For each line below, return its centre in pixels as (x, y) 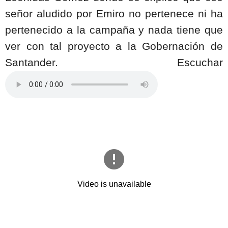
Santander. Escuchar (114, 63)
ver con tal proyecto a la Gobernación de (114, 47)
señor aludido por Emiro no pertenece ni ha (114, 14)
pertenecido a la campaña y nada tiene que (114, 30)
